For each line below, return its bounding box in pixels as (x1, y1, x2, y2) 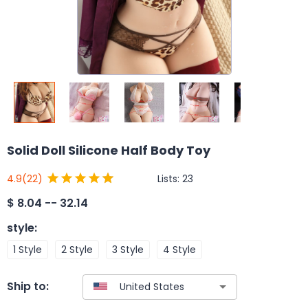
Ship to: (7, 278, 49, 295)
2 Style (61, 242, 93, 256)
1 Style (13, 242, 42, 256)
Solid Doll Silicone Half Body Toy (7, 142, 210, 159)
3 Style (112, 242, 144, 256)
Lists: (157, 171, 182, 186)
